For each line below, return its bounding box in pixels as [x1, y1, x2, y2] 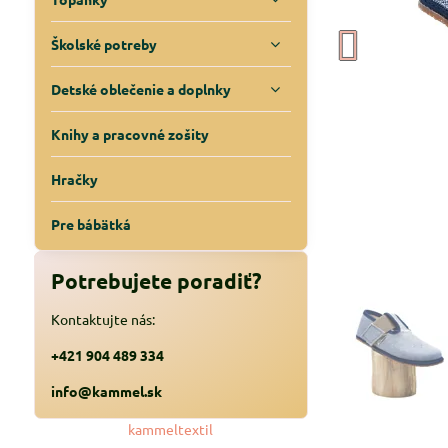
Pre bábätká [50, 215, 131, 233]
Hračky [50, 170, 98, 188]
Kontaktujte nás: [50, 310, 155, 328]
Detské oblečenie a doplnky [50, 80, 231, 98]
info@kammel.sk [50, 382, 162, 400]
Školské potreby [50, 35, 157, 53]
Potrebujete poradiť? [50, 267, 262, 294]
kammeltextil [128, 420, 214, 438]
